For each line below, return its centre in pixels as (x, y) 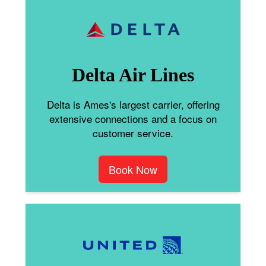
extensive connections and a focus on (133, 118)
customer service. (133, 132)
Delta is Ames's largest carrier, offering (133, 104)
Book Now (133, 169)
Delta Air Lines (133, 75)
